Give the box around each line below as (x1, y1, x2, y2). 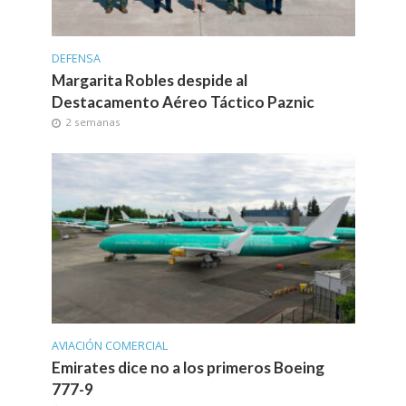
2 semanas (64, 114, 121, 129)
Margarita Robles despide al (51, 70, 247, 90)
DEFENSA (51, 50, 101, 66)
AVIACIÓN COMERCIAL (51, 337, 168, 353)
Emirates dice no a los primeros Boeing (51, 357, 324, 377)
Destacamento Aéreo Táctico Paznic (51, 92, 314, 111)
